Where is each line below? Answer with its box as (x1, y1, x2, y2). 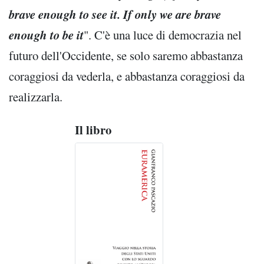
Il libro (75, 121, 111, 139)
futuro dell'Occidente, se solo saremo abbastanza (9, 47, 243, 64)
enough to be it (9, 26, 84, 44)
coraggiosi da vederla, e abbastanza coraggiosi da (9, 68, 245, 85)
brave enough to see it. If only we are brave (9, 5, 221, 24)
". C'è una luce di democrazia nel (84, 27, 242, 44)
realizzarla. (9, 88, 62, 105)
